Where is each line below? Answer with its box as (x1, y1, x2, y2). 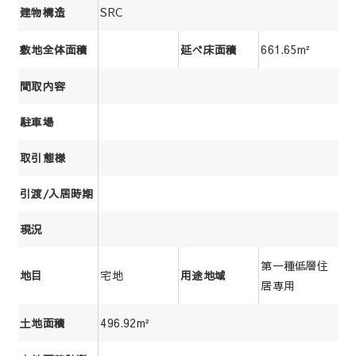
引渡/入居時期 (20, 185, 94, 201)
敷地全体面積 (20, 41, 88, 57)
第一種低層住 (261, 257, 329, 273)
